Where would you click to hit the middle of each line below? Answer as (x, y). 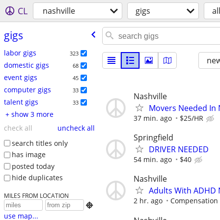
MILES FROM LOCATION (36, 196)
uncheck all (76, 128)
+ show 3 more (32, 114)
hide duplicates (37, 178)
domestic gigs (26, 65)
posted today (33, 166)
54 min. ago (153, 160)
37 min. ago (153, 118)
